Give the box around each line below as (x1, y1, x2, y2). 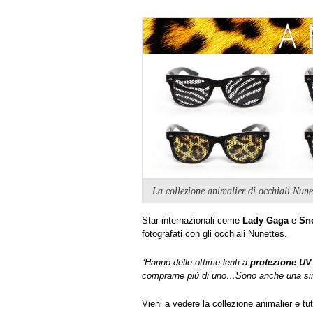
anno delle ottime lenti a (151, 256, 250, 268)
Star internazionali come (142, 215, 240, 226)
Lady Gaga (240, 215, 289, 226)
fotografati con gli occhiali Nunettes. (142, 228, 287, 240)
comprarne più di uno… (142, 270, 235, 281)
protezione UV (250, 256, 312, 268)
